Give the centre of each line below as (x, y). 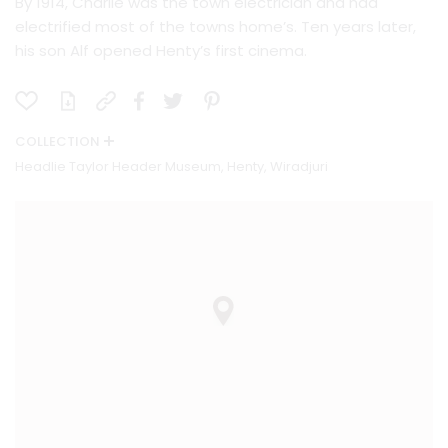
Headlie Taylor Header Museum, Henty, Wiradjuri (171, 167)
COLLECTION (57, 142)
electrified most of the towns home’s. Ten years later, (215, 27)
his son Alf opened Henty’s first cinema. (161, 51)
